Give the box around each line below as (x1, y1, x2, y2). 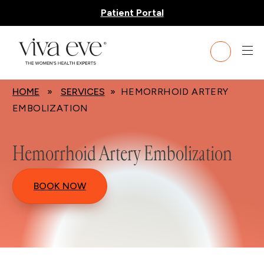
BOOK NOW (34, 180, 86, 192)
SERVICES (60, 86, 105, 97)
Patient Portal (100, 7, 164, 18)
